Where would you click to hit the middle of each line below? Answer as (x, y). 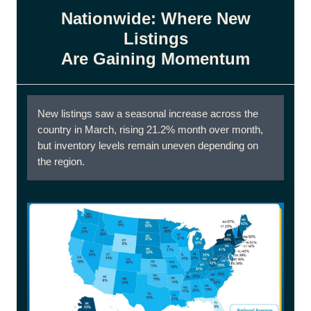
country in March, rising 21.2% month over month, (150, 129)
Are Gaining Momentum (155, 59)
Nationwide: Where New (155, 18)
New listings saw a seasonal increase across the (148, 114)
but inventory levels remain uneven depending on (148, 145)
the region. (61, 161)
